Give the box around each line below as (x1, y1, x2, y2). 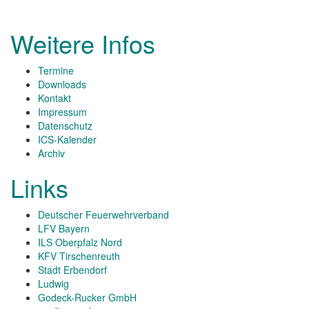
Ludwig (38, 277, 69, 290)
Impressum (38, 105, 87, 119)
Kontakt (38, 91, 71, 105)
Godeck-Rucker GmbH (38, 290, 137, 304)
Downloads (38, 77, 86, 91)
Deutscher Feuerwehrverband (38, 208, 169, 221)
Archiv (38, 146, 65, 160)
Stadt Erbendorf (38, 263, 107, 277)
